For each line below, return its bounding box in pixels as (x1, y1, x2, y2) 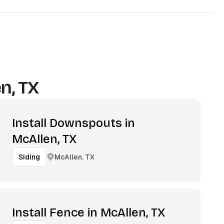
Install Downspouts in (12, 116, 135, 130)
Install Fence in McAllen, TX (12, 205, 165, 219)
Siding (18, 152, 40, 161)
